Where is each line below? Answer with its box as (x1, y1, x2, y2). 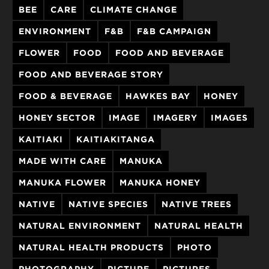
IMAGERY (153, 112, 198, 122)
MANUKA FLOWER (19, 177, 106, 187)
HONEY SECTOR (19, 112, 95, 122)
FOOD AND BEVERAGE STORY (19, 69, 163, 79)
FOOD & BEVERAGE (19, 91, 112, 101)
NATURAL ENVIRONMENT (19, 220, 141, 231)
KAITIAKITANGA (76, 134, 155, 144)
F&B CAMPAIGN (137, 26, 211, 36)
